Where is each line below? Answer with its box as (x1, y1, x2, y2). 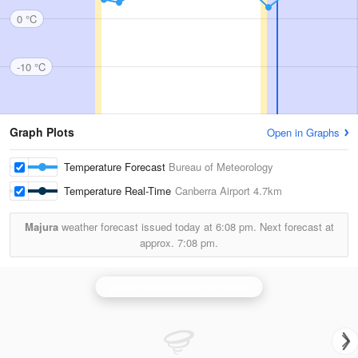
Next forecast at (256, 219, 334, 234)
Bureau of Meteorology (169, 159, 273, 174)
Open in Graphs (267, 125, 340, 140)
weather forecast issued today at (58, 219, 216, 234)
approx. (140, 235, 177, 250)
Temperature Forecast (64, 159, 169, 174)
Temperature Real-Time (64, 183, 175, 198)
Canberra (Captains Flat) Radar (105, 279, 253, 294)
